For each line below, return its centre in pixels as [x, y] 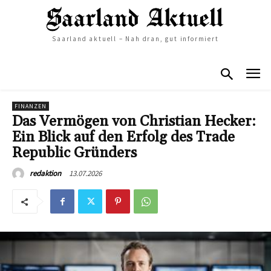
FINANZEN [31, 106]
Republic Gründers [74, 153]
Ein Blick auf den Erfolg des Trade [123, 138]
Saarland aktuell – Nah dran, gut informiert [135, 38]
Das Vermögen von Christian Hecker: [134, 122]
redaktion [45, 174]
